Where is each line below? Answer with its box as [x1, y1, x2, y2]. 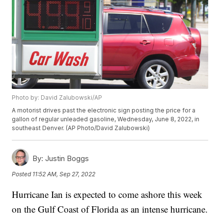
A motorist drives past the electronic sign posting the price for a [12, 107, 196, 114]
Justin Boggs [43, 154, 89, 164]
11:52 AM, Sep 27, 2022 [32, 170, 96, 178]
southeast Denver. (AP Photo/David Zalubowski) [12, 124, 150, 132]
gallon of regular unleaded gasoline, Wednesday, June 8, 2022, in [12, 115, 200, 123]
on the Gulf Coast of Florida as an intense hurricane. [12, 203, 208, 216]
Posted [12, 170, 33, 178]
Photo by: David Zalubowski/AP [12, 94, 103, 102]
